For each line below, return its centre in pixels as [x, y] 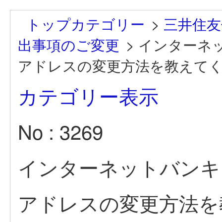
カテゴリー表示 [88, 95]
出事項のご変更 [69, 44]
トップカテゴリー [85, 23]
